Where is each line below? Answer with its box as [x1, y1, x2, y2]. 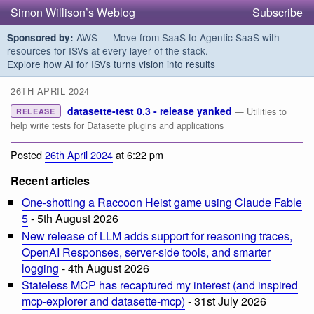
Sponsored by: [7, 31, 74, 44]
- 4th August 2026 [59, 259, 149, 276]
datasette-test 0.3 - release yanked [67, 104, 232, 118]
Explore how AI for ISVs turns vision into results [7, 57, 215, 71]
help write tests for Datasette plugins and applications [11, 119, 224, 132]
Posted [11, 146, 45, 162]
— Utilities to [234, 105, 287, 118]
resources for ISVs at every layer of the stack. [7, 43, 208, 57]
